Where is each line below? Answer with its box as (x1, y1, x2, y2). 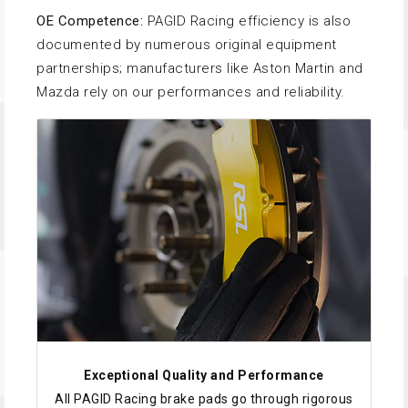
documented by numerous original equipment (36, 36, 337, 54)
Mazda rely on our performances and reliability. (36, 84, 345, 101)
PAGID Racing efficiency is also (143, 13, 351, 30)
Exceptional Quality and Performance (84, 368, 324, 383)
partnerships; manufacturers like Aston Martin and (36, 60, 363, 77)
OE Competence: (36, 13, 143, 30)
